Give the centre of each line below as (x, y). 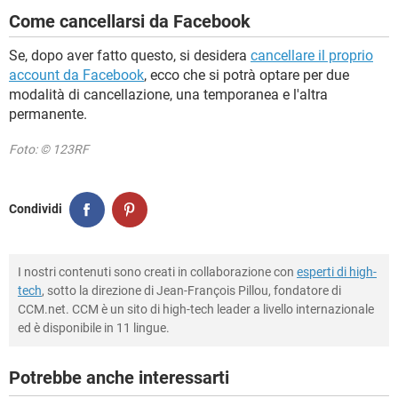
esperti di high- (337, 271)
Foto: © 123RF (49, 149)
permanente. (48, 114)
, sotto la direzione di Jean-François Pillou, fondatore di (191, 290)
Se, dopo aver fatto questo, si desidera (130, 55)
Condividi (36, 209)
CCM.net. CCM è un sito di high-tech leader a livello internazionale (196, 309)
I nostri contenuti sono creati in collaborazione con (157, 271)
